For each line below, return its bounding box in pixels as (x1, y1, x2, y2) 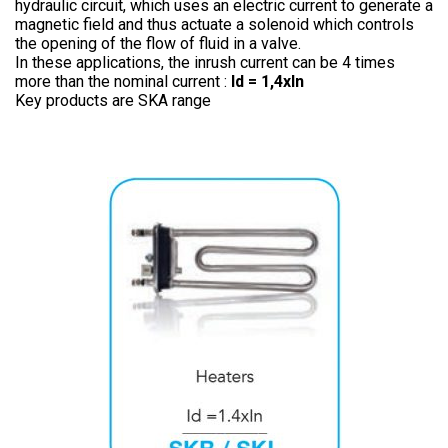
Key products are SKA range (15, 91, 211, 110)
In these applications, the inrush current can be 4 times (15, 53, 395, 72)
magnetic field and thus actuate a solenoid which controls (15, 15, 414, 34)
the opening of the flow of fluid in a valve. (15, 34, 301, 53)
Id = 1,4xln (231, 72, 304, 91)
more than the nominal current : (15, 72, 231, 91)
